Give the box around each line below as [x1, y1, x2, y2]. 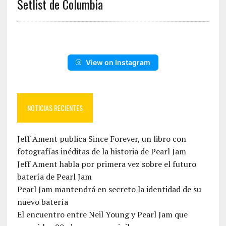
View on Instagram [85, 58, 150, 67]
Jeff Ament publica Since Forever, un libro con [17, 133, 186, 145]
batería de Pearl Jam [17, 171, 92, 183]
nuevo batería [17, 196, 68, 208]
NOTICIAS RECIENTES [27, 102, 83, 114]
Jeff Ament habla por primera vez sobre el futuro [17, 158, 196, 170]
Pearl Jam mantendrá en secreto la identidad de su [17, 184, 201, 195]
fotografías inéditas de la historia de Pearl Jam [17, 146, 186, 157]
